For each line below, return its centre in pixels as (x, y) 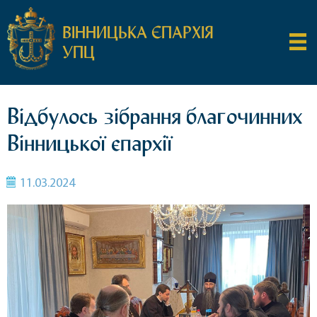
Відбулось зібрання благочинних (155, 116)
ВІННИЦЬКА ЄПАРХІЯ (138, 33)
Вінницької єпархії (90, 143)
